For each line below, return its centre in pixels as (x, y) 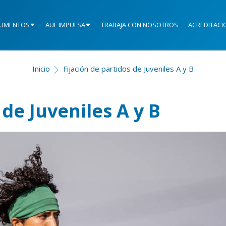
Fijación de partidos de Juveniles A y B (128, 69)
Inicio (41, 69)
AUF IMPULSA (65, 25)
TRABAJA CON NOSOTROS (139, 25)
